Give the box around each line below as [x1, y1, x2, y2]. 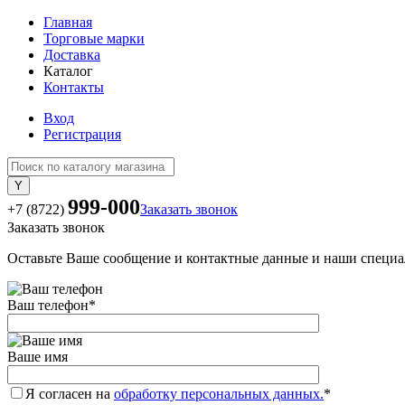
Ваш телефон [7, 297, 89, 313]
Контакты [43, 80, 104, 95]
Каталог [43, 63, 93, 79]
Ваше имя [7, 349, 68, 364]
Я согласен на [25, 386, 114, 401]
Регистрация [43, 127, 121, 142]
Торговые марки [43, 31, 145, 46]
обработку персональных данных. [114, 386, 324, 401]
